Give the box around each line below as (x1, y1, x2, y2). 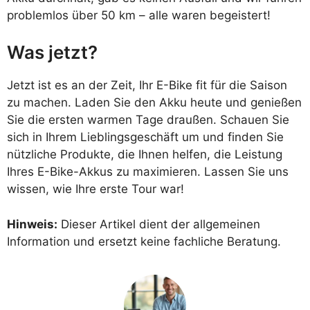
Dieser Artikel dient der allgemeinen (57, 217, 260, 231)
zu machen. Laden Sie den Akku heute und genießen (7, 95, 302, 110)
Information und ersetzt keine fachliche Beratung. (7, 234, 281, 248)
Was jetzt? (7, 42, 98, 64)
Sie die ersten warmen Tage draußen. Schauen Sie (7, 113, 289, 127)
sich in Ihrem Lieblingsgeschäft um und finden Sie (7, 130, 284, 145)
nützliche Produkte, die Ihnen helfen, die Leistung (7, 147, 282, 162)
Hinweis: (7, 217, 57, 231)
